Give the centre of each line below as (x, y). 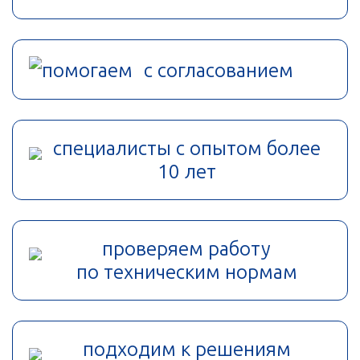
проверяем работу (186, 249)
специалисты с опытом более (186, 149)
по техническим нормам (186, 272)
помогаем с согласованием (168, 71)
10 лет (186, 172)
